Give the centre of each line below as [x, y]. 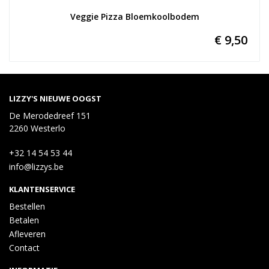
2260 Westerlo [37, 128]
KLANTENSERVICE [42, 189]
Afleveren [27, 234]
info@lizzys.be [36, 167]
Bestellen [27, 206]
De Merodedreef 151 [50, 116]
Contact [24, 248]
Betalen [24, 220]
